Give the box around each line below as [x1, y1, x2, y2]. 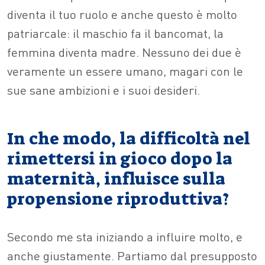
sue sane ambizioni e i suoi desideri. [7, 82, 200, 98]
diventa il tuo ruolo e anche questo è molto [7, 6, 237, 22]
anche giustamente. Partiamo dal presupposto [7, 247, 257, 264]
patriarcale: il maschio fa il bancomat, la [7, 25, 224, 41]
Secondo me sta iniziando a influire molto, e [7, 228, 243, 245]
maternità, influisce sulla [7, 168, 225, 190]
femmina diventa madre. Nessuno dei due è [7, 44, 241, 60]
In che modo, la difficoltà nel [7, 128, 250, 150]
